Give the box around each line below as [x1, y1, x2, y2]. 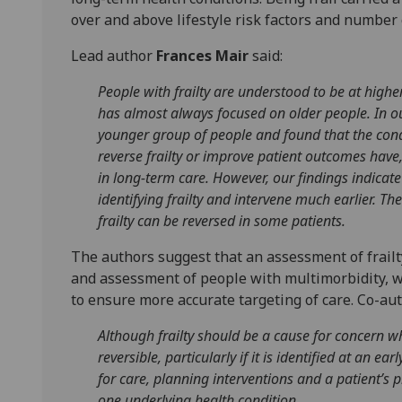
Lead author [71, 46, 156, 66]
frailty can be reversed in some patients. [98, 211, 345, 232]
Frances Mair [156, 46, 249, 66]
